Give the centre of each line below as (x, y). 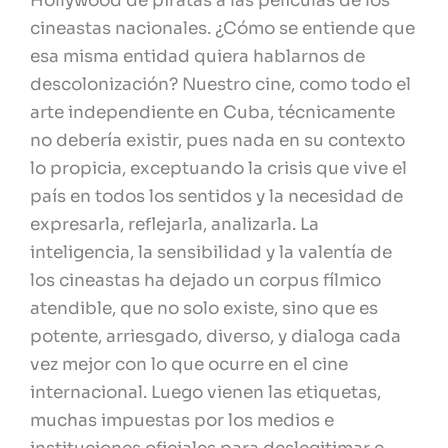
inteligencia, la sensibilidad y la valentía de (211, 252)
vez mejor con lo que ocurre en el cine (189, 364)
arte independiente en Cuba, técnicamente (212, 112)
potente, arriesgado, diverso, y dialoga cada (215, 336)
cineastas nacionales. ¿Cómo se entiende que (222, 28)
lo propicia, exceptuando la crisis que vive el (218, 168)
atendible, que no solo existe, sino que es (204, 308)
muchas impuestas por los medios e (182, 420)
